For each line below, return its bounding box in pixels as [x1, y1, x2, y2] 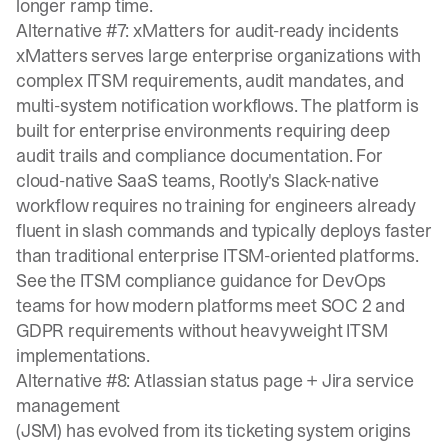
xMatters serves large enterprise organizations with [16, 43, 421, 68]
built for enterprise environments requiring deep [16, 118, 390, 143]
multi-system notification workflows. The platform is [16, 93, 419, 118]
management [16, 393, 121, 418]
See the [16, 268, 80, 293]
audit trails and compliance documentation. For [16, 143, 383, 168]
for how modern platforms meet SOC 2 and [65, 293, 405, 318]
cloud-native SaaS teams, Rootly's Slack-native [16, 168, 379, 193]
